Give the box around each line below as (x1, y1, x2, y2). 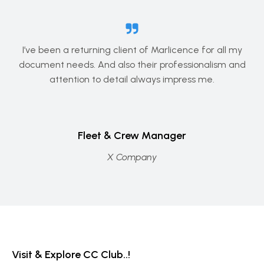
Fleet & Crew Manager (78, 129, 186, 143)
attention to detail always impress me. (49, 74, 214, 85)
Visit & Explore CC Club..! (12, 248, 130, 262)
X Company (107, 151, 157, 163)
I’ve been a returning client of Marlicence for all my (22, 44, 242, 56)
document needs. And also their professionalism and (18, 59, 246, 71)
